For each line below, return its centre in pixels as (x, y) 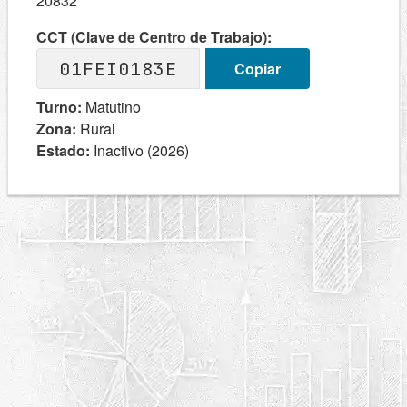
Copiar (257, 68)
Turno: (59, 107)
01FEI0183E (118, 69)
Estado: (63, 150)
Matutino (111, 107)
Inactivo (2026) (139, 150)
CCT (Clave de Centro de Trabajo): (154, 37)
